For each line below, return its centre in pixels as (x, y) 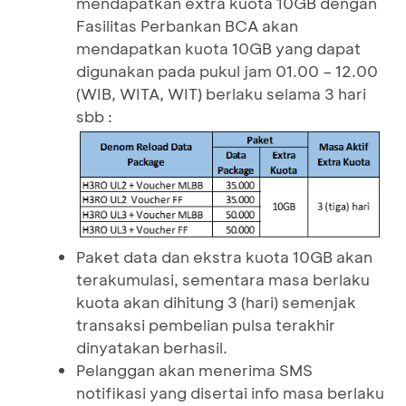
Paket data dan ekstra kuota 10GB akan (224, 256)
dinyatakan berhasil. (152, 347)
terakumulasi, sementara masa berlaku (223, 279)
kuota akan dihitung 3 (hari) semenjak (216, 301)
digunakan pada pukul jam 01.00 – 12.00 (227, 71)
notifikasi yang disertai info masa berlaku (230, 392)
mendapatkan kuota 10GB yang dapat (218, 48)
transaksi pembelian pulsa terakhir (206, 324)
